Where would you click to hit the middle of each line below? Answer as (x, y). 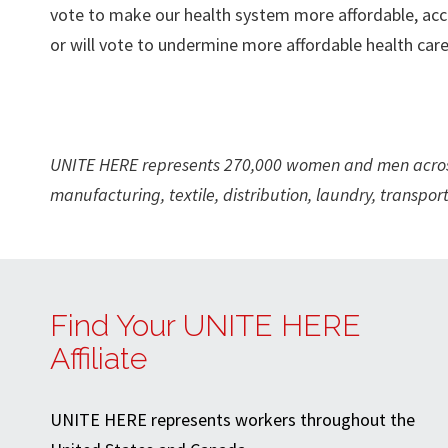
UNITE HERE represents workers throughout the (232, 420)
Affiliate (98, 359)
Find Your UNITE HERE (205, 326)
